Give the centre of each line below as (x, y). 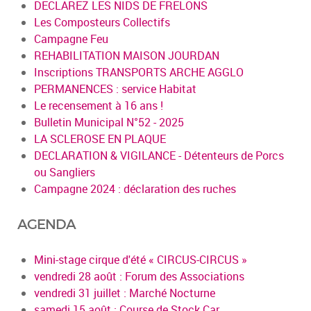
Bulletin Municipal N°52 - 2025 (109, 122)
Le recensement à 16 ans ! (99, 105)
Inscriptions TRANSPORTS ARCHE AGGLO (139, 72)
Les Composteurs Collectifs (102, 22)
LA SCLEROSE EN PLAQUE (100, 138)
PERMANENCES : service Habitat (115, 89)
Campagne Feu (71, 39)
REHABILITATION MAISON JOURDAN (127, 55)
